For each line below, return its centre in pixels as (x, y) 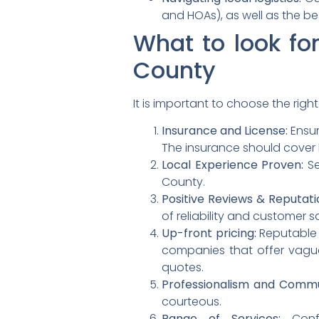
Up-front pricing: (209, 234)
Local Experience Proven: (233, 165)
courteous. (192, 302)
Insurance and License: (225, 131)
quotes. (183, 268)
